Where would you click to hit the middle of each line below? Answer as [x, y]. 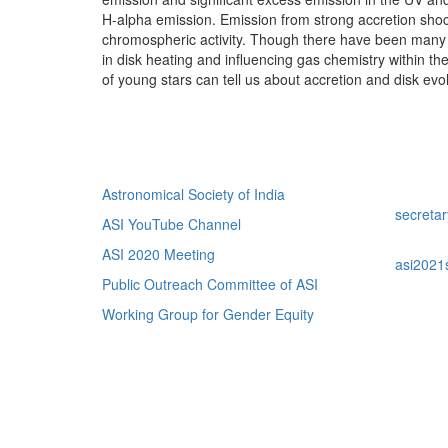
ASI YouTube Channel [171, 223]
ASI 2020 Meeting [158, 253]
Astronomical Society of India [193, 193]
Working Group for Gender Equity [208, 313]
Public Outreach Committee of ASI [210, 283]
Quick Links [180, 157]
